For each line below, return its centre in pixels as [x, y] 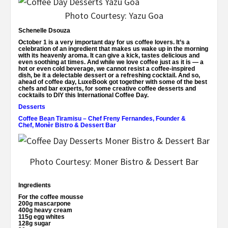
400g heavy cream [45, 210]
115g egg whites [41, 217]
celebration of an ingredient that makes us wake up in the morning [113, 49]
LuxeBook [93, 82]
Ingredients [35, 186]
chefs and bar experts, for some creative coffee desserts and [107, 88]
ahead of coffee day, [48, 82]
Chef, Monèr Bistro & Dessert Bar [67, 125]
